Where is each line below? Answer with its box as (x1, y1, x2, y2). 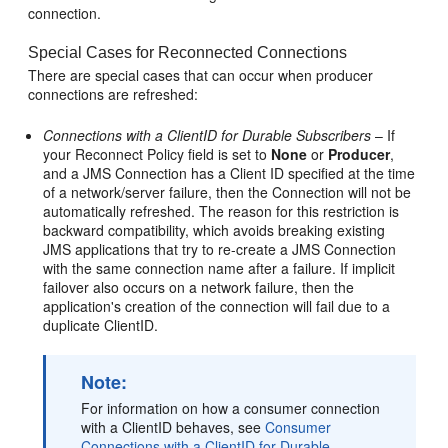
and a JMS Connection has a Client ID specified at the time (43, 163, 416, 183)
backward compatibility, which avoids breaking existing (43, 220, 386, 240)
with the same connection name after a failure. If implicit (43, 258, 396, 278)
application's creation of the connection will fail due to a (43, 296, 391, 316)
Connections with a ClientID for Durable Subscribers (43, 125, 372, 145)
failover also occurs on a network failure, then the (43, 277, 355, 297)
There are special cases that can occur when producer (28, 65, 374, 85)
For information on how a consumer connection (81, 398, 381, 418)
